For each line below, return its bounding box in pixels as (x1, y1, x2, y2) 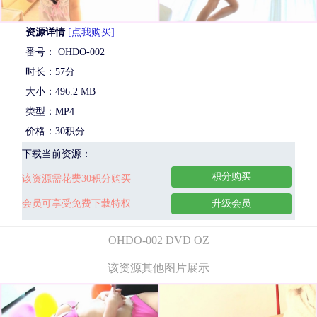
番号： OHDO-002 (25, 46, 105, 57)
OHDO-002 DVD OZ (108, 234, 209, 246)
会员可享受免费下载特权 (22, 197, 131, 209)
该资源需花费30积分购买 (22, 173, 131, 184)
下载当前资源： (22, 148, 91, 159)
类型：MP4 (25, 105, 74, 117)
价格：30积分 (25, 125, 85, 137)
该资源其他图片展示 (108, 261, 209, 274)
